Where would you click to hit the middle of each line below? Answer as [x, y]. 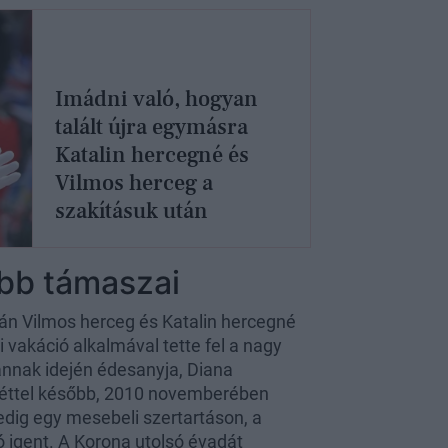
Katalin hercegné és [151, 155]
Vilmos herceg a [133, 183]
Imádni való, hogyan [156, 99]
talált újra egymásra [151, 127]
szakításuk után [131, 211]
